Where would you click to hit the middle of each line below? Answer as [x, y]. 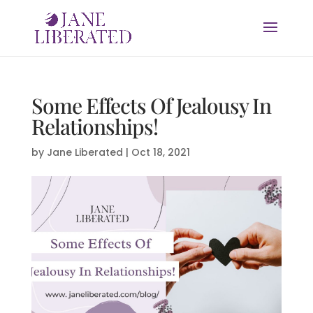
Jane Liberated [85, 152]
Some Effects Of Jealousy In [151, 105]
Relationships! [94, 126]
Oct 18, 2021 [160, 152]
